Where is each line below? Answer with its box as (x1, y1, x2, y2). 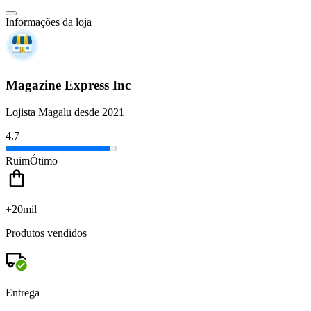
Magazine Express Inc (6, 78, 131, 93)
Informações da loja (6, 16, 92, 28)
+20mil (6, 203, 37, 215)
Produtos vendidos (6, 226, 87, 239)
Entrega (6, 286, 40, 299)
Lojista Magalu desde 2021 (6, 106, 124, 118)
